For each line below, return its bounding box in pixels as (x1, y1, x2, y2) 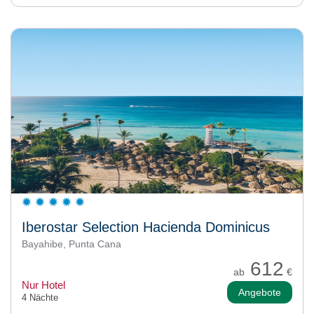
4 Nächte (22, 292, 58, 303)
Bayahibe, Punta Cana (22, 238, 121, 250)
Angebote (238, 287, 281, 299)
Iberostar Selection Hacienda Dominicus (22, 219, 270, 235)
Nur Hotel (22, 279, 65, 292)
